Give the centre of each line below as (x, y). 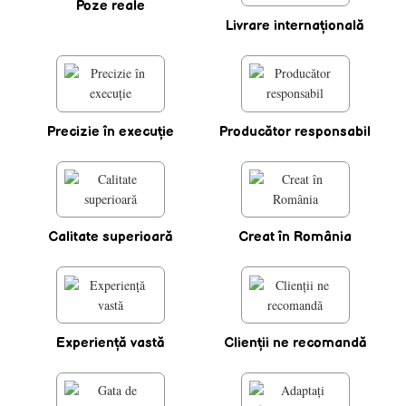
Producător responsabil (295, 131)
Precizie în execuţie (110, 131)
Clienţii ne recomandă (295, 343)
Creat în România (295, 237)
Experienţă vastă (110, 343)
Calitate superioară (110, 237)
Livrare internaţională (295, 26)
